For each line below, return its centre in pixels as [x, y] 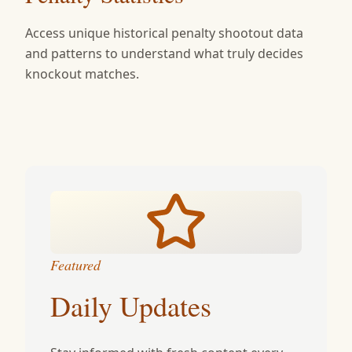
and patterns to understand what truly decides [164, 53]
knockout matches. [82, 74]
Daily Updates [131, 306]
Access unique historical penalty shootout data [164, 33]
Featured [75, 265]
